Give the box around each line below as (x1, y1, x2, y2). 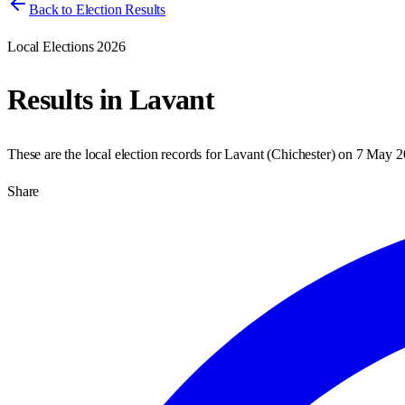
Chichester (271, 146, 331, 162)
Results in (7, 83, 129, 117)
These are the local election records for (7, 146, 225, 162)
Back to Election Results (29, 2, 166, 17)
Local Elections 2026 (7, 39, 126, 54)
